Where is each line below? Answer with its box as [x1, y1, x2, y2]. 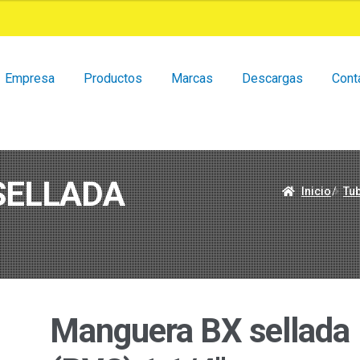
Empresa [5, 71, 55, 86]
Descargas [242, 71, 304, 86]
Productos [84, 71, 143, 86]
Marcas [171, 71, 214, 86]
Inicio [301, 184, 331, 198]
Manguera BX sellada [50, 310, 350, 350]
